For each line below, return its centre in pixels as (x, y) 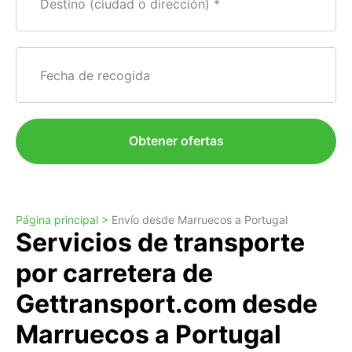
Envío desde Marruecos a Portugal (200, 220)
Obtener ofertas (176, 141)
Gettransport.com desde (167, 304)
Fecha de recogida (95, 75)
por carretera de (114, 273)
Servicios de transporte (160, 242)
